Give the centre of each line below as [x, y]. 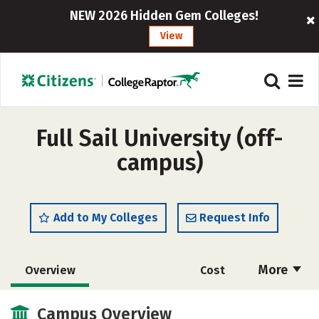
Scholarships [53, 303]
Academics [212, 303]
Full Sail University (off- [159, 138]
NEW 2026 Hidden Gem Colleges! [164, 16]
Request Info [235, 218]
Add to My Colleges [106, 218]
